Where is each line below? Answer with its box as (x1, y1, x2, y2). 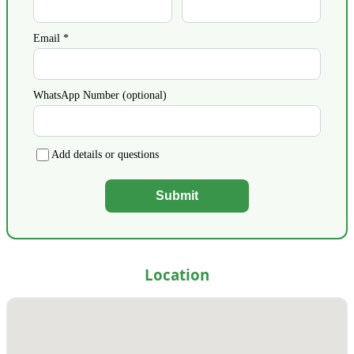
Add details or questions (51, 149, 159, 161)
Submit (156, 189, 198, 203)
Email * (33, 32, 69, 45)
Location (145, 265, 209, 285)
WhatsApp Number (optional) (33, 89, 167, 102)
